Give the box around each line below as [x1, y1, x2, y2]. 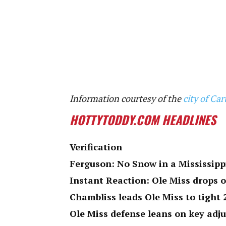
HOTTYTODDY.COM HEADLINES [70, 110, 216, 129]
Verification [70, 140, 122, 153]
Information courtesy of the [70, 92, 183, 104]
